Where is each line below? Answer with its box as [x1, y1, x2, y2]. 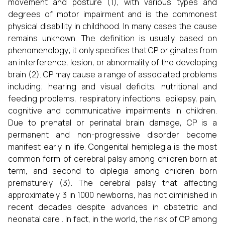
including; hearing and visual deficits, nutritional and [8, 81, 217, 92]
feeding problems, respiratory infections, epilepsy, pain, [8, 93, 217, 104]
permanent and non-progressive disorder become [8, 129, 217, 140]
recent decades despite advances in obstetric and [8, 201, 217, 212]
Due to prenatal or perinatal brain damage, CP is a [8, 117, 217, 128]
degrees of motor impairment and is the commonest [8, 9, 217, 20]
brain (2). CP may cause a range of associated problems [8, 69, 217, 80]
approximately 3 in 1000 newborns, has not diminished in [8, 189, 217, 200]
